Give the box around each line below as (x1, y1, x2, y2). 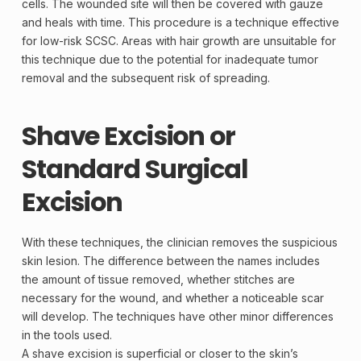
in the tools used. (21, 328, 112, 342)
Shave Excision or (21, 118, 235, 154)
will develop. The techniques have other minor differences (21, 309, 334, 324)
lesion (45, 254, 77, 268)
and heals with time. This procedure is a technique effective (21, 15, 339, 30)
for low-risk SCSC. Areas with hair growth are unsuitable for (21, 34, 336, 48)
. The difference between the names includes (77, 254, 320, 268)
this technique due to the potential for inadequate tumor (21, 52, 318, 67)
